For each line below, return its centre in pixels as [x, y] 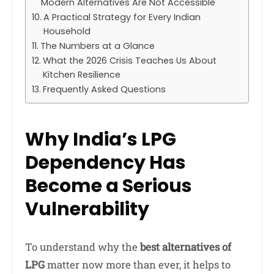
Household [67, 31]
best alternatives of [186, 247]
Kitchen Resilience [81, 75]
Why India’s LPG [101, 140]
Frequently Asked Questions [104, 90]
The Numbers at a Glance [97, 46]
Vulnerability [87, 209]
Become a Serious [109, 186]
